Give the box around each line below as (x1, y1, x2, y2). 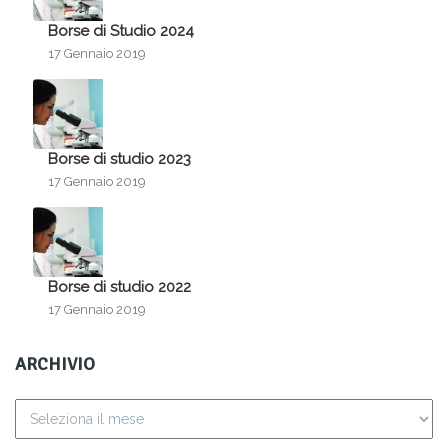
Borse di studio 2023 (48, 149, 191, 168)
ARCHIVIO (15, 352, 95, 375)
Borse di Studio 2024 (48, 21, 194, 40)
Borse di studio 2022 (48, 277, 191, 296)
